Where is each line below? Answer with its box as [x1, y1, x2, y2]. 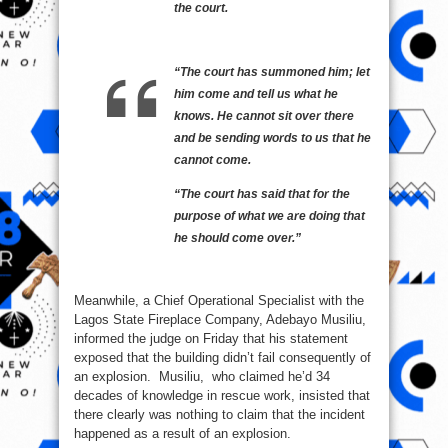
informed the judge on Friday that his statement [74, 330, 348, 346]
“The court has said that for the [174, 186, 350, 201]
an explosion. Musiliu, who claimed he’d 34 [74, 368, 330, 384]
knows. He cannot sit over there [174, 108, 354, 123]
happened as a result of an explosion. [74, 425, 291, 441]
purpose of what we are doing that [174, 208, 365, 223]
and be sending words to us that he [174, 130, 371, 145]
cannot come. [174, 152, 251, 167]
